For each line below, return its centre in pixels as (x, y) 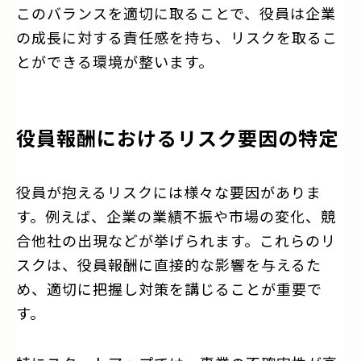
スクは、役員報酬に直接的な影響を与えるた (169, 264)
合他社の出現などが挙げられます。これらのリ (176, 240)
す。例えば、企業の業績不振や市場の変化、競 (176, 216)
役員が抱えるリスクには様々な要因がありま (169, 191)
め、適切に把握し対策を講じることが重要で (169, 288)
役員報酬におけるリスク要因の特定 (177, 137)
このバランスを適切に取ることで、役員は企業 (176, 12)
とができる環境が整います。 (115, 61)
